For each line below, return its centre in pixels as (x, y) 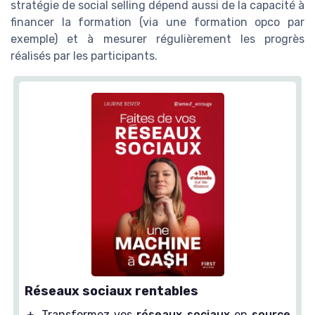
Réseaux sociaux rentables (111, 291)
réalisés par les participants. (84, 56)
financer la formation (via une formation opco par (157, 22)
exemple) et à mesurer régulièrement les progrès (157, 39)
